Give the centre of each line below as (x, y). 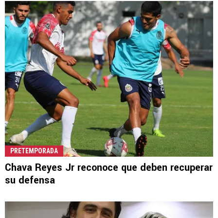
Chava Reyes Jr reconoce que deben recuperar (109, 167)
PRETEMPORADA (34, 151)
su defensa (30, 180)
